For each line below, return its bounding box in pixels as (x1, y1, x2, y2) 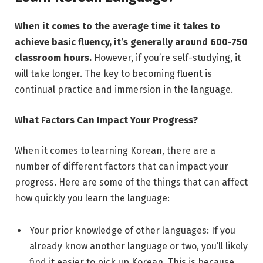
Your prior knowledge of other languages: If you (29, 225, 235, 237)
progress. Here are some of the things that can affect (15, 176, 248, 188)
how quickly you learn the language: (15, 192, 170, 204)
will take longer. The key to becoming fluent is (15, 68, 212, 80)
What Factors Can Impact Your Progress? (15, 114, 198, 126)
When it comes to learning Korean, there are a (15, 144, 215, 156)
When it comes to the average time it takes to (15, 21, 220, 32)
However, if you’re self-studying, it (92, 52, 241, 64)
